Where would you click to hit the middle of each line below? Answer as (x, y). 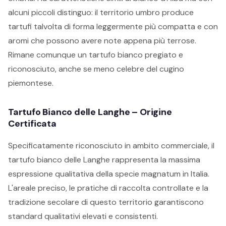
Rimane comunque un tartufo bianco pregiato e (96, 55)
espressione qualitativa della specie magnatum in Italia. (109, 174)
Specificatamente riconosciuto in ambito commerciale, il (111, 146)
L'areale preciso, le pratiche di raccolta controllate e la (108, 188)
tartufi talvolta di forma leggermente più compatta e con (113, 26)
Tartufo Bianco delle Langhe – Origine (90, 112)
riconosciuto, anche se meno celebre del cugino (96, 69)
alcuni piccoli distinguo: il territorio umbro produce (101, 12)
